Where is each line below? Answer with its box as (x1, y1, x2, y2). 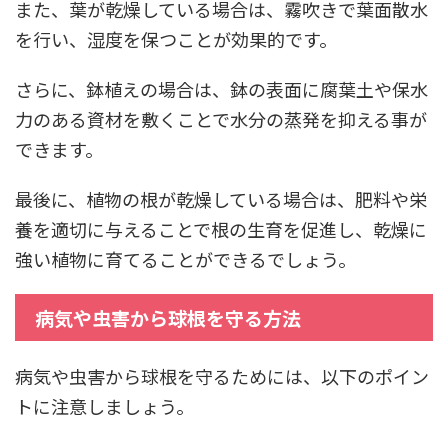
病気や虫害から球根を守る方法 (35, 303, 301, 331)
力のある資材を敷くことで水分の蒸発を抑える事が (15, 105, 427, 132)
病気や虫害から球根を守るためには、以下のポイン (15, 362, 429, 389)
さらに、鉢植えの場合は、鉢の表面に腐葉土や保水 (15, 75, 428, 102)
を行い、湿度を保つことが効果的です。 (15, 25, 337, 52)
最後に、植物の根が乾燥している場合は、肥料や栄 (15, 185, 427, 212)
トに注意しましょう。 (15, 392, 194, 419)
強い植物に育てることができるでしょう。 (15, 245, 356, 272)
